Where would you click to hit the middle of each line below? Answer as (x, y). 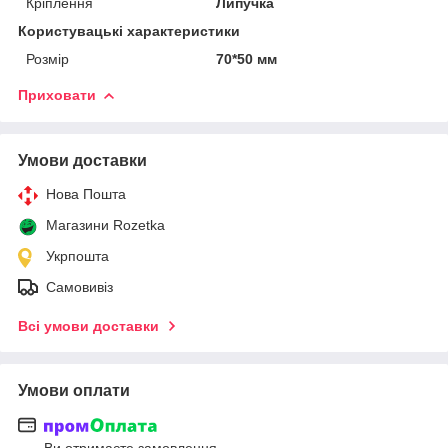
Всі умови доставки (88, 325)
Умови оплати (74, 390)
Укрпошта (77, 255)
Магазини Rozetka (105, 224)
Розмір (47, 58)
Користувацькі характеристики (129, 30)
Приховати (57, 94)
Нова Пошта (86, 193)
